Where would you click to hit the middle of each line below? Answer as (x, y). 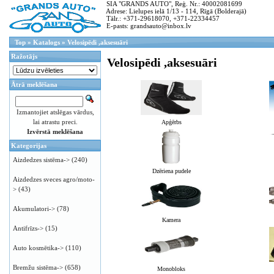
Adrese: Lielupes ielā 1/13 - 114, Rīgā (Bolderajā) (174, 11)
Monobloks (171, 269)
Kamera (171, 220)
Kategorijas (29, 146)
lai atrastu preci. (55, 122)
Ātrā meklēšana (34, 84)
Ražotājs (24, 56)
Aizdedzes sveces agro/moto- (54, 179)
